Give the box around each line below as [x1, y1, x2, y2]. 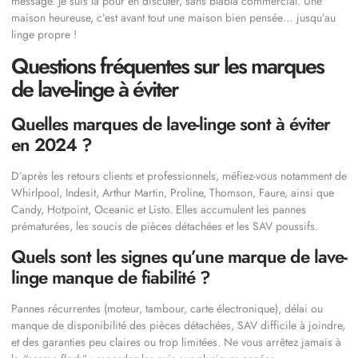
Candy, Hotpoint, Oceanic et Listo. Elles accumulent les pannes [11, 201, 306, 217]
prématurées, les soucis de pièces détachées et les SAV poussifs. [11, 217, 318, 234]
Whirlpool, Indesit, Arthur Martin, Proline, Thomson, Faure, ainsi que [11, 184, 334, 201]
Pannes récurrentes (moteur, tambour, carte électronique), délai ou [11, 300, 323, 317]
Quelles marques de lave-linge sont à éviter [11, 110, 330, 137]
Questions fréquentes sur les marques [11, 50, 324, 82]
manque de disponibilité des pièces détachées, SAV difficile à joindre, [11, 317, 345, 334]
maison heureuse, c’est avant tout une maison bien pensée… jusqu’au [11, 9, 336, 26]
